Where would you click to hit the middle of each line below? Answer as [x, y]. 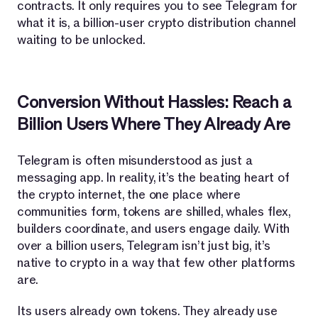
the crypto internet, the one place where [129, 194]
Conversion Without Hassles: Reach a [154, 102]
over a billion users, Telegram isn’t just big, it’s [144, 246]
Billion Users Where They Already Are [154, 124]
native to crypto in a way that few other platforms [157, 263]
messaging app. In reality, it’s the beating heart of [153, 177]
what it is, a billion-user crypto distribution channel [157, 23]
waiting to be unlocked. [81, 40]
